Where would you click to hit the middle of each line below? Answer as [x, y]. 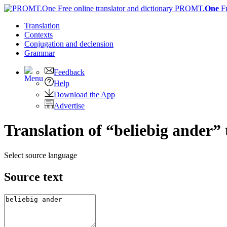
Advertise [69, 106]
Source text [33, 177]
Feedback [69, 72]
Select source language [41, 155]
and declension [90, 44]
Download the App [84, 94]
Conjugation [45, 44]
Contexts [39, 35]
